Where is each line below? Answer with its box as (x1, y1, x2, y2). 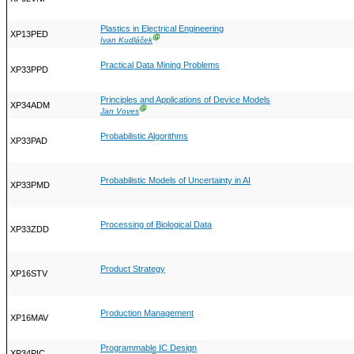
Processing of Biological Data (100, 220, 212, 230)
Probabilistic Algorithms (100, 131, 188, 141)
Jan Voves (100, 107, 139, 116)
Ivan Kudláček (100, 36, 153, 45)
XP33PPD (10, 65, 48, 75)
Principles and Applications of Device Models (100, 95, 270, 105)
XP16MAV (10, 313, 48, 323)
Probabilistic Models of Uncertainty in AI (100, 175, 250, 186)
